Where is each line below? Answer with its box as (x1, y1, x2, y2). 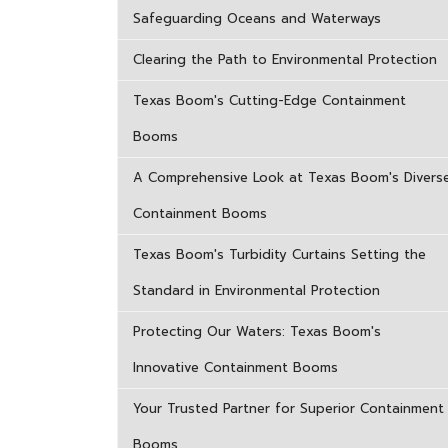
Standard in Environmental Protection (133, 281, 380, 300)
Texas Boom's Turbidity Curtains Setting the (133, 245, 426, 264)
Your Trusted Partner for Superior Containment (133, 399, 444, 418)
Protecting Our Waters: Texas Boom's (133, 322, 381, 341)
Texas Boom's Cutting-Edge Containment (133, 91, 406, 110)
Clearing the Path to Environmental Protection (133, 50, 437, 69)
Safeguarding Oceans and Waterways (133, 9, 381, 28)
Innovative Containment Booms (133, 358, 338, 377)
